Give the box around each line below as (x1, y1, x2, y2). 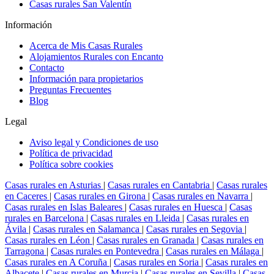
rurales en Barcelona (5, 212, 86, 223)
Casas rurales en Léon (5, 234, 92, 245)
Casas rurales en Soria (114, 256, 201, 267)
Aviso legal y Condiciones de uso (29, 136, 158, 147)
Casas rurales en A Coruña (5, 256, 109, 267)
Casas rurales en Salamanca (33, 223, 142, 234)
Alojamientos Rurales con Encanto (29, 51, 163, 62)
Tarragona (5, 245, 46, 256)
